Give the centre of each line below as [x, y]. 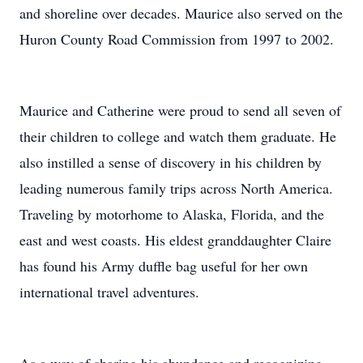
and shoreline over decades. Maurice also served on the [181, 13]
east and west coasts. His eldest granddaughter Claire [175, 240]
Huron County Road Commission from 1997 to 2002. [177, 39]
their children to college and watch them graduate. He [178, 136]
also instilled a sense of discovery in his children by [171, 162]
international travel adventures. [109, 292]
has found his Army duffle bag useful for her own [164, 266]
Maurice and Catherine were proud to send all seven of [180, 110]
